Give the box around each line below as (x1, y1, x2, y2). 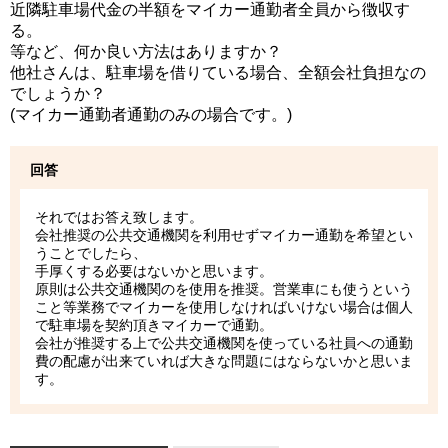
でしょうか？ (10, 85, 106, 102)
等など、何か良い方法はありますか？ (10, 43, 282, 60)
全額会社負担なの (298, 64, 426, 81)
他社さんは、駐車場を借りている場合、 (10, 64, 298, 81)
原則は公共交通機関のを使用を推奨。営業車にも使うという (35, 281, 413, 297)
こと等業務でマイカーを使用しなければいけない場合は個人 (35, 299, 413, 315)
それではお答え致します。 (35, 209, 203, 225)
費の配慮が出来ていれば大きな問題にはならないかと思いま (35, 353, 413, 369)
